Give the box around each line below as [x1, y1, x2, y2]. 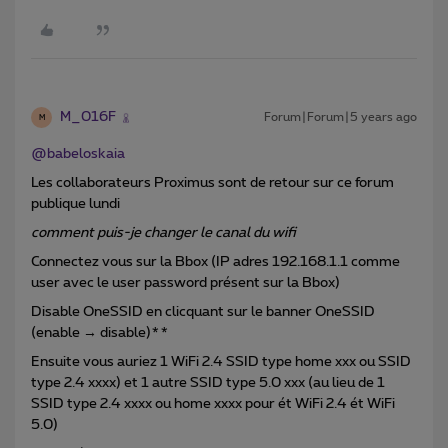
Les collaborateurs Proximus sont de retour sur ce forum [31, 176, 394, 191]
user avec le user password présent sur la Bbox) [31, 276, 340, 291]
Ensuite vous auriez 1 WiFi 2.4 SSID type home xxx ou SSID [31, 355, 411, 370]
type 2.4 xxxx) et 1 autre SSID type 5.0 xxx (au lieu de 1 [31, 376, 385, 391]
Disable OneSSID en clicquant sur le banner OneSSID [31, 305, 375, 320]
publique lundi [31, 197, 120, 212]
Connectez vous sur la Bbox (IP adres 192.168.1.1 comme [31, 255, 400, 270]
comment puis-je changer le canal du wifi [31, 226, 296, 241]
